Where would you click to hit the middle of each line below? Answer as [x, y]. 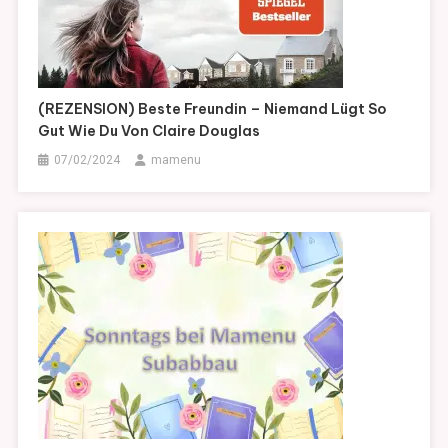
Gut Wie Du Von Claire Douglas [149, 131]
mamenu [176, 160]
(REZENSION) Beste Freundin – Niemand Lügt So [213, 109]
